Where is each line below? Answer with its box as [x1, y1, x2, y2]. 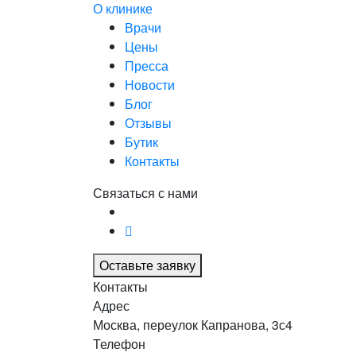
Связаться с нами [93, 183, 198, 202]
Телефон [93, 334, 145, 353]
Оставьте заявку [99, 255, 195, 274]
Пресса [125, 56, 168, 75]
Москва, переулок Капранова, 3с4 [93, 315, 292, 334]
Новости [125, 75, 175, 94]
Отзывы [125, 113, 172, 132]
